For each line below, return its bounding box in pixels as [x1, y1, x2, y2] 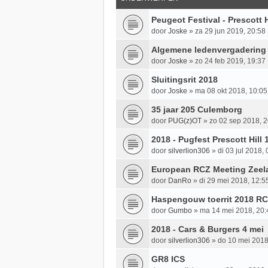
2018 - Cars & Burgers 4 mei [151, 224, 264, 234]
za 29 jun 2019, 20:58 [195, 26, 266, 35]
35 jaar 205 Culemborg [151, 104, 242, 114]
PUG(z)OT [168, 116, 202, 125]
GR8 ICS [151, 254, 185, 264]
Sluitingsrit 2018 [151, 74, 218, 84]
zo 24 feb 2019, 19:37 [195, 56, 266, 65]
